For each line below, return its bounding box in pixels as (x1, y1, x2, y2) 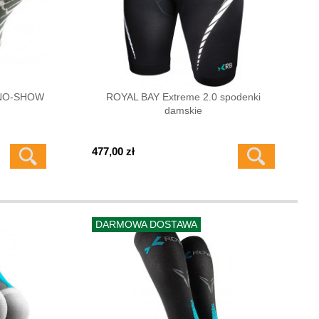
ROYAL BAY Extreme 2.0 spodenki (105, 90, 261, 103)
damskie (164, 104, 202, 116)
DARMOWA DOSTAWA (95, 218, 198, 230)
